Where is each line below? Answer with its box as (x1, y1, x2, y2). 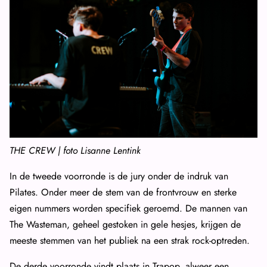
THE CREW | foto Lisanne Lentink (10, 144, 141, 158)
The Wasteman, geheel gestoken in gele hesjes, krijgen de (10, 218, 241, 232)
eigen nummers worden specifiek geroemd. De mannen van (10, 201, 247, 216)
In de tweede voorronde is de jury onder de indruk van (10, 169, 228, 184)
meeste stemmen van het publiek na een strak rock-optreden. (10, 234, 250, 248)
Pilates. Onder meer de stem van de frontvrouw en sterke (10, 185, 237, 200)
